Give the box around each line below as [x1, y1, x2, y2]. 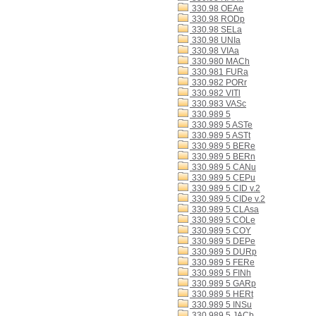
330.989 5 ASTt [190, 130, 250, 140]
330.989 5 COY [190, 226, 251, 236]
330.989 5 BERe [190, 141, 255, 151]
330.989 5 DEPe [190, 236, 255, 246]
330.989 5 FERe [190, 257, 255, 267]
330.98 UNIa [190, 35, 241, 45]
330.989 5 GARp [190, 279, 256, 288]
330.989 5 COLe [190, 215, 255, 225]
